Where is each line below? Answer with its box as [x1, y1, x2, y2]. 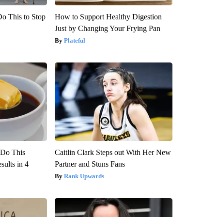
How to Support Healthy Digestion [54, 12, 162, 21]
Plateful [63, 36, 85, 44]
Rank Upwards [63, 172, 104, 180]
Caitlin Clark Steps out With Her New [54, 148, 171, 156]
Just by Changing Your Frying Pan [54, 24, 160, 32]
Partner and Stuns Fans [54, 159, 125, 168]
